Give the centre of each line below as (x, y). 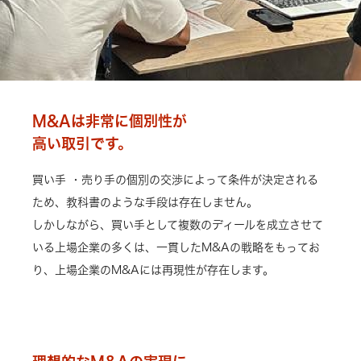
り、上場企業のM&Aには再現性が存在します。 (153, 270)
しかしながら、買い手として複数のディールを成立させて (178, 225)
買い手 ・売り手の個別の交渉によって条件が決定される (175, 180)
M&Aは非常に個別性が (110, 121)
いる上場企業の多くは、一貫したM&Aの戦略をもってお (176, 247)
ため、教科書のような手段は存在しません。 (145, 202)
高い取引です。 (82, 143)
